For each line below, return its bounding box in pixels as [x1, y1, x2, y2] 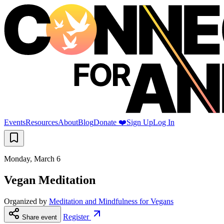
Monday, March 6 [4, 154, 60, 163]
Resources [25, 118, 58, 126]
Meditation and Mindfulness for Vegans [49, 196, 173, 205]
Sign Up [126, 118, 153, 126]
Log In [153, 118, 174, 126]
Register [63, 212, 91, 221]
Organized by [4, 196, 47, 205]
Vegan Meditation [4, 173, 95, 186]
